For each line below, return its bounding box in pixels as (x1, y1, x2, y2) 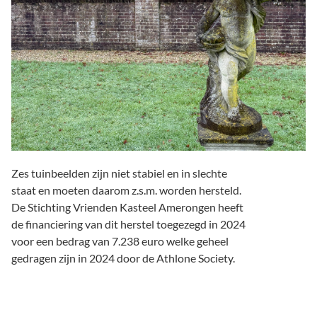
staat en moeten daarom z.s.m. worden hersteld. (11, 183, 241, 197)
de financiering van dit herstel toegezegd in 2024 (11, 217, 246, 231)
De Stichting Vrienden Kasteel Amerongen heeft (11, 200, 243, 214)
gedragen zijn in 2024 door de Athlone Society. (11, 250, 235, 265)
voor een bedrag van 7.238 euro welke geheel (11, 234, 229, 248)
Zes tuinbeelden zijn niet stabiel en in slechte (11, 166, 227, 180)
